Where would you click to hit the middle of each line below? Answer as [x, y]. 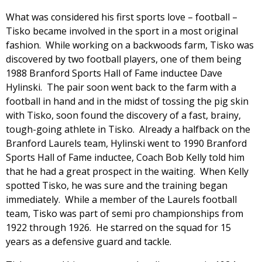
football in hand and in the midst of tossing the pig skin [127, 101]
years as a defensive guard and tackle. [89, 241]
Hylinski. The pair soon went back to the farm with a [121, 87]
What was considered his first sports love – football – [122, 17]
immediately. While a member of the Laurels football [121, 199]
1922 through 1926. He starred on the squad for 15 [118, 227]
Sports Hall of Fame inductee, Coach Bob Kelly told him [125, 157]
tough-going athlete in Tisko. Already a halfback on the [128, 129]
